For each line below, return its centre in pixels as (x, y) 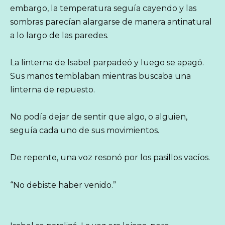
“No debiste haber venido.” (63, 185)
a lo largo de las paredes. (59, 35)
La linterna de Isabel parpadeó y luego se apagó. (107, 62)
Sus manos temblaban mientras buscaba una (100, 76)
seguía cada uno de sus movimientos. (85, 131)
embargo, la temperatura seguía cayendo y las (103, 8)
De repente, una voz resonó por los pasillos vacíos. (110, 158)
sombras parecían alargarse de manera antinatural (111, 22)
